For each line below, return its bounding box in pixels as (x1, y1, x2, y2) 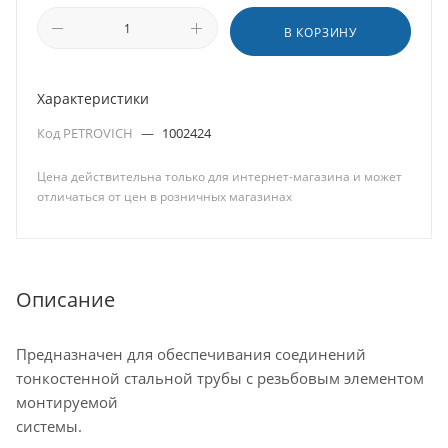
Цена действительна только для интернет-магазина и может (37, 168, 402, 185)
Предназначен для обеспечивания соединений (16, 343, 366, 364)
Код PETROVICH (37, 124, 136, 142)
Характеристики (37, 89, 149, 108)
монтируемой (16, 391, 118, 412)
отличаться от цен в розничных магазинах (37, 188, 292, 205)
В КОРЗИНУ (283, 24, 358, 41)
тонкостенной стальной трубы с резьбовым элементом (16, 367, 424, 388)
